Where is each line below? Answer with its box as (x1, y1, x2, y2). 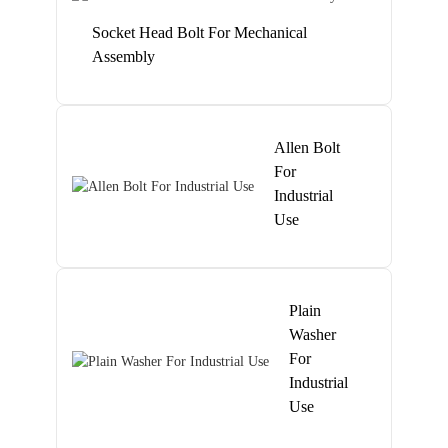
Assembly (92, 48, 156, 65)
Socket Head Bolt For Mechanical (92, 24, 308, 41)
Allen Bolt (274, 139, 341, 156)
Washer (289, 326, 337, 343)
